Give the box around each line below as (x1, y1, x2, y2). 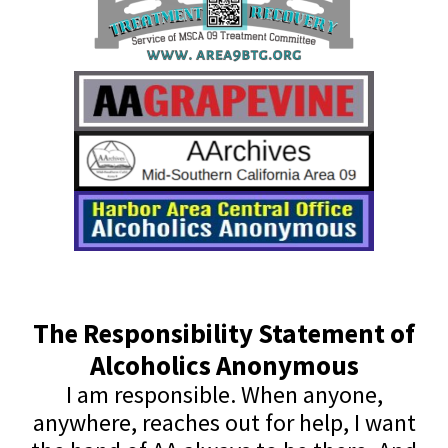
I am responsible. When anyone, (65, 378, 383, 410)
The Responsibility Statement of (33, 315, 415, 350)
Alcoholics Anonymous (89, 347, 359, 382)
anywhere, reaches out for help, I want (32, 406, 416, 438)
